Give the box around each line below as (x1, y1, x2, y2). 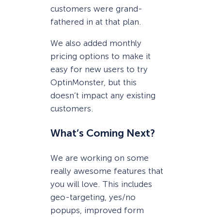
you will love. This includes (50, 179, 152, 189)
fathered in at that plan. (50, 16, 141, 27)
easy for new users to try (50, 64, 148, 74)
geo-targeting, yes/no (50, 192, 136, 202)
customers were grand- (50, 3, 142, 14)
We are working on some (50, 153, 149, 163)
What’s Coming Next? (50, 127, 155, 140)
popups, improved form (50, 205, 144, 215)
